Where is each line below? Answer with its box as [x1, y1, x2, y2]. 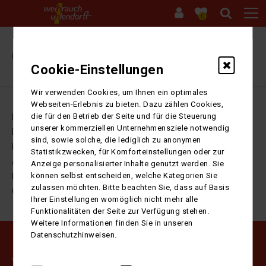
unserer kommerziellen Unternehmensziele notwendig [31, 123, 230, 132]
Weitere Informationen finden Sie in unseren [31, 218, 193, 227]
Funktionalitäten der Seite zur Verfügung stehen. [31, 206, 210, 216]
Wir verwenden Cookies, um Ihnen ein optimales [31, 87, 208, 97]
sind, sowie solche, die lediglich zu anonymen [31, 135, 201, 144]
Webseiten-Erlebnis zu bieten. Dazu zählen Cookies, [31, 99, 224, 109]
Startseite [155, 52, 190, 61]
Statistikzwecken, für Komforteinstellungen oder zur [31, 147, 224, 156]
